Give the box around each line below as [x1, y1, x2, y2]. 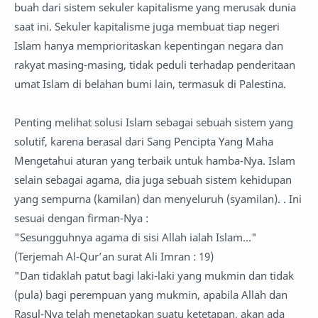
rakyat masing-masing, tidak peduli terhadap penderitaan [14, 57, 295, 72]
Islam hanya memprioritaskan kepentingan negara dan [14, 38, 283, 53]
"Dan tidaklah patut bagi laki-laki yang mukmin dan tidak [14, 268, 294, 283]
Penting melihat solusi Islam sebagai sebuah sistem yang [14, 115, 293, 129]
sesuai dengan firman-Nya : [14, 211, 148, 225]
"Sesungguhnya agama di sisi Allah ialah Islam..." [14, 230, 257, 244]
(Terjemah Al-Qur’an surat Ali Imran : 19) [14, 249, 214, 263]
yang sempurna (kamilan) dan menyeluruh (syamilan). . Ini [14, 192, 302, 206]
